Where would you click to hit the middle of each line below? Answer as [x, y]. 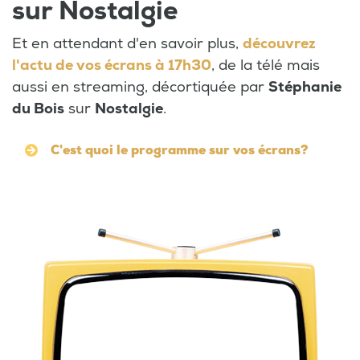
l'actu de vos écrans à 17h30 [112, 65]
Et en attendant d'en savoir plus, [127, 43]
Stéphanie [305, 87]
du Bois [38, 108]
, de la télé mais [266, 65]
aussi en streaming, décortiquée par [140, 87]
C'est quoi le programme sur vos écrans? [180, 150]
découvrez [279, 43]
